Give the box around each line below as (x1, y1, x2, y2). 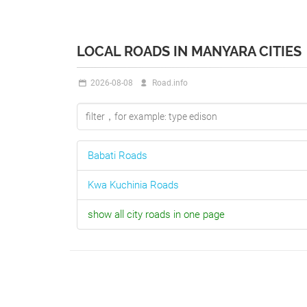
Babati (88, 149, 116, 162)
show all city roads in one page (88, 208, 225, 221)
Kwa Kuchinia (88, 179, 147, 191)
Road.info (149, 78, 188, 88)
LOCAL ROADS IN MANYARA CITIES (77, 43, 302, 60)
